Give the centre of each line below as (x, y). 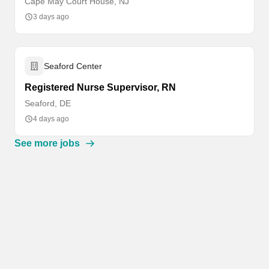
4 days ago (51, 119)
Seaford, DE (48, 103)
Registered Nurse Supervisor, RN (100, 87)
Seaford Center (73, 66)
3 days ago (51, 17)
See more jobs (47, 143)
